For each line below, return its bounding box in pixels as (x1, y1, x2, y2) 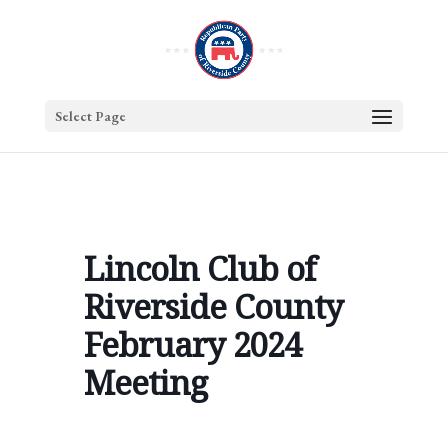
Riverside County (84, 284, 343, 329)
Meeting (84, 360, 207, 405)
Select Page (54, 107, 126, 125)
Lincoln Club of (84, 246, 315, 291)
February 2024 (84, 322, 301, 367)
